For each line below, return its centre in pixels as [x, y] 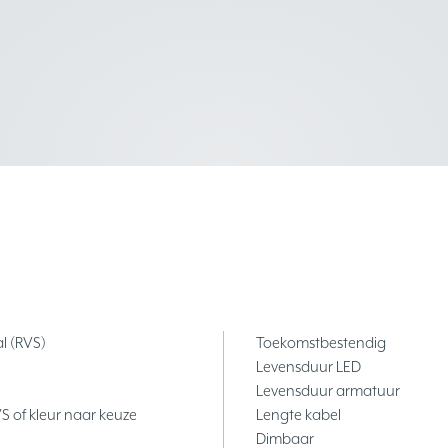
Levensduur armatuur [328, 391]
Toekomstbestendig [321, 343]
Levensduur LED [308, 367]
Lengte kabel [298, 415]
